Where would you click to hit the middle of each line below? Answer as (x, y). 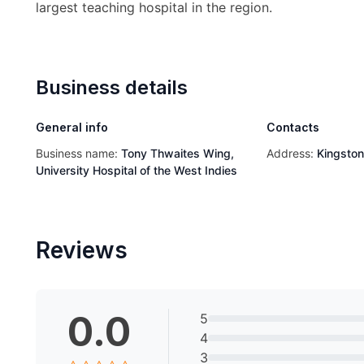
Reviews (82, 250)
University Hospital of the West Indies (136, 170)
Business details (112, 87)
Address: (292, 153)
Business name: (78, 153)
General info (72, 127)
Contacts (293, 127)
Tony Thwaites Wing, (178, 153)
